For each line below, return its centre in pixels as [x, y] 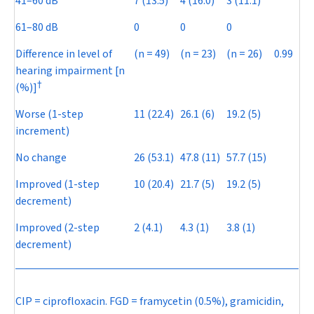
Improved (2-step [57, 228]
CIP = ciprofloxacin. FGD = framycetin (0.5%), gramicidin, [150, 302]
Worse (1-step [49, 115]
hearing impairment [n [70, 71]
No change [41, 158]
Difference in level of [64, 54]
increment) [42, 131]
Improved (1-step [57, 185]
